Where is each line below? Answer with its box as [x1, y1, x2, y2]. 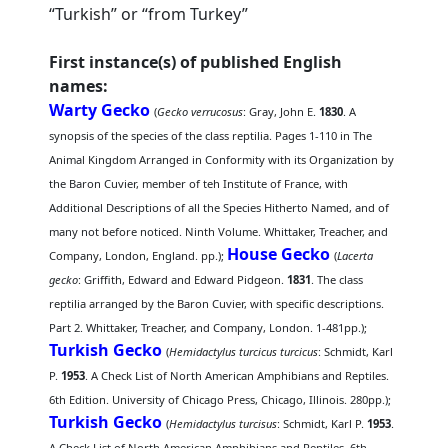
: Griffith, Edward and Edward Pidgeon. [78, 272, 288, 287]
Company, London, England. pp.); [49, 248, 228, 263]
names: [49, 75, 109, 97]
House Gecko [227, 243, 331, 265]
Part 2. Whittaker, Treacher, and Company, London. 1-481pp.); [49, 320, 368, 335]
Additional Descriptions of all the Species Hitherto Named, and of [49, 200, 390, 215]
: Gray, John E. [243, 104, 320, 119]
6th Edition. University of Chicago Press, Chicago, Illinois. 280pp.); [49, 392, 392, 407]
